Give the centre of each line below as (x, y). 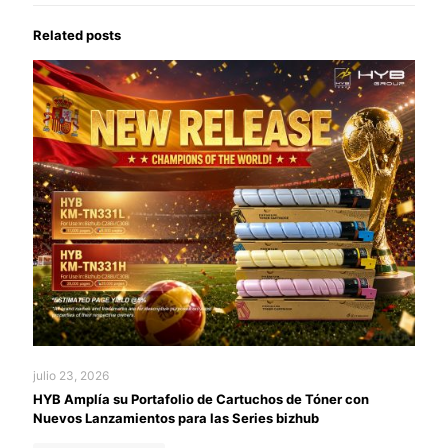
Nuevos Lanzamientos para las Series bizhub (176, 418)
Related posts (77, 34)
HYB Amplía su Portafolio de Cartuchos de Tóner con (201, 399)
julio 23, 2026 (71, 376)
